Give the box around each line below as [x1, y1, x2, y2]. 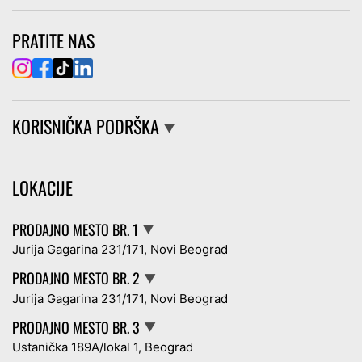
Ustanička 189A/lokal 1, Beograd [12, 339, 193, 356]
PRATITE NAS [12, 27, 95, 53]
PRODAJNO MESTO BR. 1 [12, 218, 138, 240]
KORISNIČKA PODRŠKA [12, 112, 159, 139]
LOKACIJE [12, 174, 73, 200]
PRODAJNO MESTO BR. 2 [12, 267, 140, 289]
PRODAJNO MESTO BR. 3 [12, 316, 140, 338]
